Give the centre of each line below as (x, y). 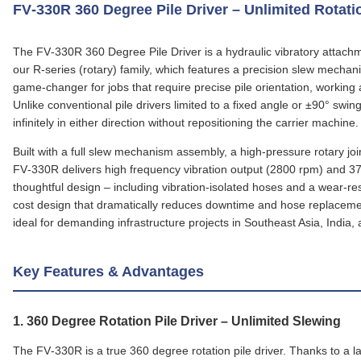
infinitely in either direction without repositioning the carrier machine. (186, 122)
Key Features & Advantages (108, 272)
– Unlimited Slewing (279, 321)
